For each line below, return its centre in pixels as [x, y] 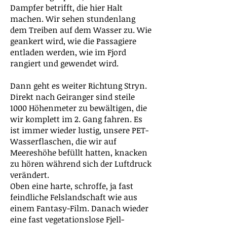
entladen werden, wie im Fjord [68, 52]
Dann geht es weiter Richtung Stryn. [79, 86]
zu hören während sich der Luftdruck [81, 164]
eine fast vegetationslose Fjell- [67, 219]
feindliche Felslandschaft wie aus [74, 197]
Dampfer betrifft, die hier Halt [66, 8]
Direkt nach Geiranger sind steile [72, 97]
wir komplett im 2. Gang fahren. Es [76, 119]
